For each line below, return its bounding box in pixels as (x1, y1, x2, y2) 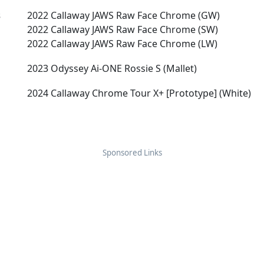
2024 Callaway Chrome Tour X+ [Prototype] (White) (27, 87, 251, 100)
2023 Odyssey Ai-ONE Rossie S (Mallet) (27, 62, 197, 75)
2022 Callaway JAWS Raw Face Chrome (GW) (27, 9, 220, 22)
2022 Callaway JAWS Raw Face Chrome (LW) (27, 37, 217, 50)
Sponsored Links (102, 147, 162, 158)
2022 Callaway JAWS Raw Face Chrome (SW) (27, 23, 218, 36)
